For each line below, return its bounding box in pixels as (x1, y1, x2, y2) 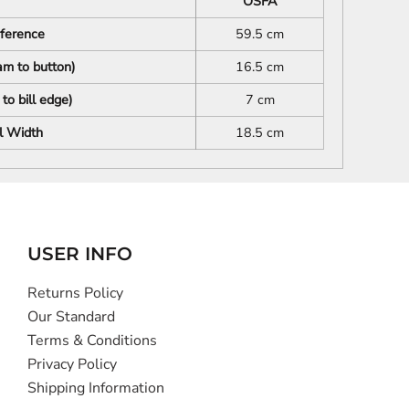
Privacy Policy (26, 353, 117, 374)
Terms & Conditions (26, 330, 157, 351)
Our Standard (26, 306, 115, 327)
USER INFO (26, 242, 132, 265)
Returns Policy (26, 282, 123, 303)
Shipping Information (26, 377, 164, 398)
